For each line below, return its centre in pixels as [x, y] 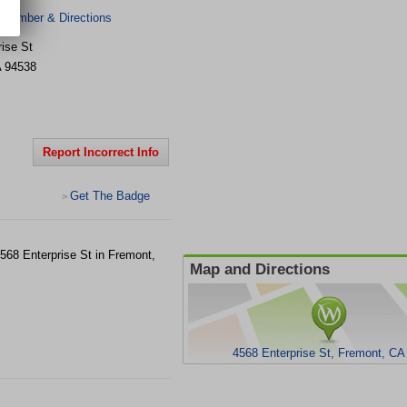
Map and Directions [260, 269]
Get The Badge [110, 196]
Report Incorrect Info [101, 152]
